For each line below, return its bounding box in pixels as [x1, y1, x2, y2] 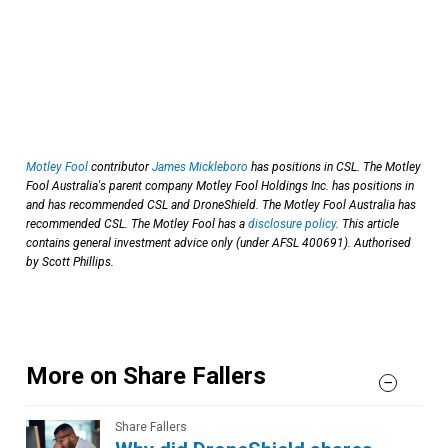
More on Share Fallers [26, 361, 266, 390]
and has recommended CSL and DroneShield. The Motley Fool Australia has [26, 197, 416, 212]
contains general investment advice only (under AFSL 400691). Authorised [26, 235, 411, 250]
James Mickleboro [152, 159, 248, 174]
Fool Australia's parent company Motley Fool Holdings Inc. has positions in [26, 178, 414, 193]
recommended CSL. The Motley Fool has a [26, 216, 248, 231]
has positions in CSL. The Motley [248, 159, 421, 174]
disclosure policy [248, 216, 336, 231]
